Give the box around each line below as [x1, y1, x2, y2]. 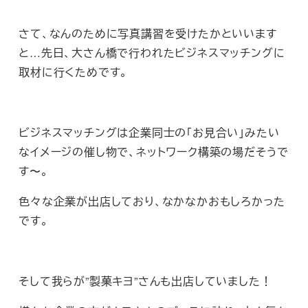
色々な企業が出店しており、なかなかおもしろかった [19, 193, 285, 210]
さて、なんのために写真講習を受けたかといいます [19, 25, 277, 42]
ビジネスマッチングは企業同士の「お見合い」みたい [19, 124, 280, 141]
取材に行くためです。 [19, 64, 129, 80]
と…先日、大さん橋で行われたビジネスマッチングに [19, 45, 285, 61]
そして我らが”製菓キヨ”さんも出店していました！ [19, 273, 272, 289]
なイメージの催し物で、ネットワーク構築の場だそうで [19, 144, 289, 160]
